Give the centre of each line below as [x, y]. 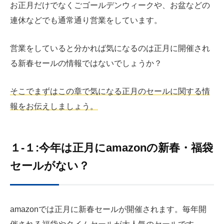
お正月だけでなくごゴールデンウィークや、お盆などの [110, 5]
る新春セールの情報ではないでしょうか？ [86, 63]
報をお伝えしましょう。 [54, 106]
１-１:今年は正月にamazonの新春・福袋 [111, 148]
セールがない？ [50, 166]
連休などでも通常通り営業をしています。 [86, 20]
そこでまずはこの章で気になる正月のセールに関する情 [110, 91]
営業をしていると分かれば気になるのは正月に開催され [110, 48]
